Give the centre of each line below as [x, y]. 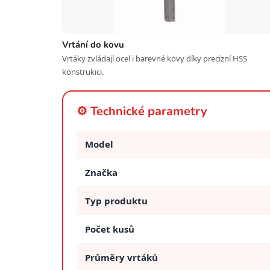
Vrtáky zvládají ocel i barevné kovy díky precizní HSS [155, 59]
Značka [101, 173]
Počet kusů [110, 229]
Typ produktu [116, 201]
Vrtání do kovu [93, 45]
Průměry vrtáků [121, 258]
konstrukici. [83, 72]
